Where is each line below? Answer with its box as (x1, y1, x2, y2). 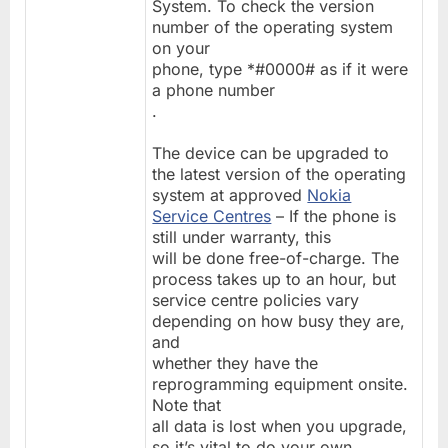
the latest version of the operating (152, 163, 407, 184)
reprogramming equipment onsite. (152, 373, 409, 394)
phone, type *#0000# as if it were (152, 58, 409, 79)
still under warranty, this (152, 226, 332, 247)
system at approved (152, 184, 308, 205)
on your (152, 37, 211, 58)
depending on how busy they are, (152, 310, 406, 331)
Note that (152, 394, 222, 415)
